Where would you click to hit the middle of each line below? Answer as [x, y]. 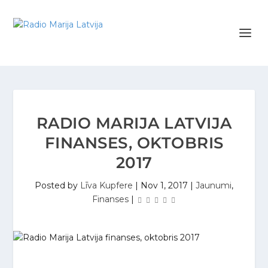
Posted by [57, 185]
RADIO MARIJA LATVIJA [134, 123]
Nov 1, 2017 [164, 185]
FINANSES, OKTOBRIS [134, 143]
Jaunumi [214, 185]
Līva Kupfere [106, 185]
